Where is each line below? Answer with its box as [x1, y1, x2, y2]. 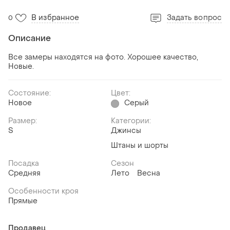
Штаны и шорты [111, 141, 168, 151]
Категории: [111, 116, 151, 126]
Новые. [8, 62, 34, 72]
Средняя [8, 168, 41, 179]
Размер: [8, 116, 37, 126]
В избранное [31, 13, 80, 23]
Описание [8, 33, 51, 44]
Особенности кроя [8, 186, 79, 197]
